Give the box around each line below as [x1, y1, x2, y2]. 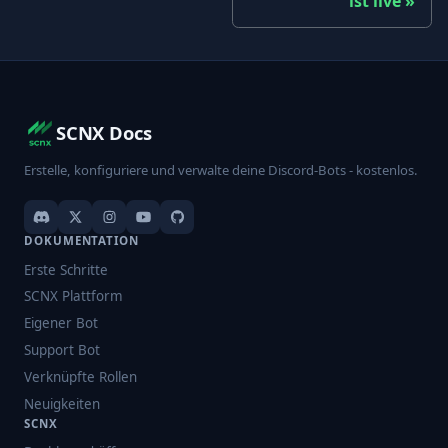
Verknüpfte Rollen [24, 367, 137, 386]
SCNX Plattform [24, 287, 123, 306]
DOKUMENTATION [24, 233, 139, 249]
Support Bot [24, 341, 100, 360]
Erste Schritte [24, 260, 108, 279]
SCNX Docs [56, 120, 152, 146]
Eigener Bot [24, 314, 98, 333]
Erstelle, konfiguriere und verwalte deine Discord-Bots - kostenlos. [24, 161, 418, 180]
